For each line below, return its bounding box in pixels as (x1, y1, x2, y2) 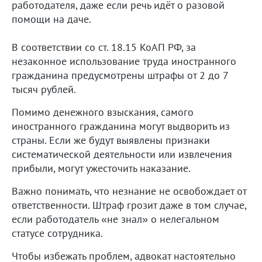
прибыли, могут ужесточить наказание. (12, 161, 191, 175)
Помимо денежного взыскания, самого (12, 105, 194, 119)
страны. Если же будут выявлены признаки (12, 133, 210, 147)
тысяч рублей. (12, 82, 76, 96)
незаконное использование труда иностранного (12, 54, 236, 68)
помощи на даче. (12, 12, 91, 26)
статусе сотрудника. (12, 226, 103, 240)
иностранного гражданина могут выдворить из (12, 119, 230, 133)
